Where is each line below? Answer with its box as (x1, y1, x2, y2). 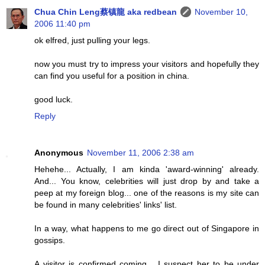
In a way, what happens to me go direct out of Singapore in (34, 224, 259, 234)
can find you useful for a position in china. (34, 71, 189, 81)
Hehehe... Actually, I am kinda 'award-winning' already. (34, 164, 259, 174)
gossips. (34, 235, 65, 245)
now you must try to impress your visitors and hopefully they (34, 59, 259, 69)
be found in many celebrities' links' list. (34, 200, 177, 210)
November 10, (195, 7, 248, 17)
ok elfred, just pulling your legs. (34, 35, 150, 46)
